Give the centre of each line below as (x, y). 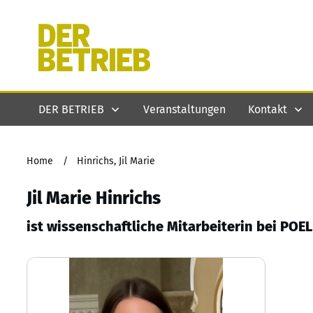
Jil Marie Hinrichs (94, 198)
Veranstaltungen (184, 109)
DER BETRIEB (71, 109)
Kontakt (268, 109)
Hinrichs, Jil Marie (116, 161)
